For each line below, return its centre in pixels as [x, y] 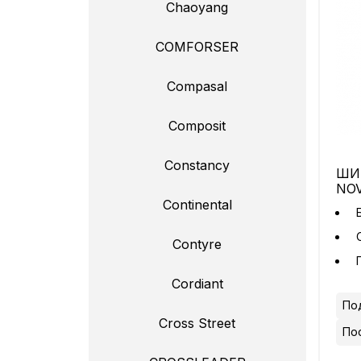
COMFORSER [197, 47]
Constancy [197, 165]
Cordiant [197, 284]
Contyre [197, 244]
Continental [197, 205]
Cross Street [197, 323]
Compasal [197, 86]
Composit [197, 126]
